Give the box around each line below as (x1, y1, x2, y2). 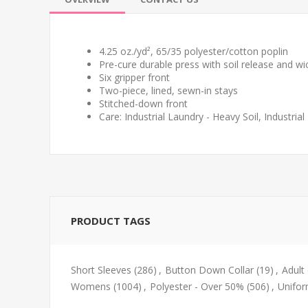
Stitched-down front (99, 97, 188, 111)
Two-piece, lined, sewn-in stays (99, 84, 238, 98)
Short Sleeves (71, 263, 131, 277)
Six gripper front (99, 71, 170, 85)
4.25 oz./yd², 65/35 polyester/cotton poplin (99, 45, 288, 58)
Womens (71, 280, 111, 294)
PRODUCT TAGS (71, 214, 151, 228)
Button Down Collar (165, 263, 254, 277)
